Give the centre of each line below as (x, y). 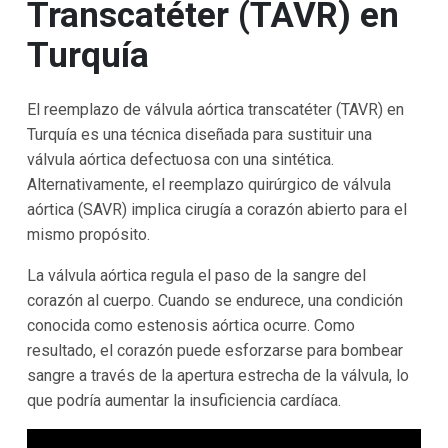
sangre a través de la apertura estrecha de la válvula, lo (217, 375)
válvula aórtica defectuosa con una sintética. (180, 159)
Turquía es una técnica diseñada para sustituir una (199, 134)
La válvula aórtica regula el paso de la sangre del (196, 275)
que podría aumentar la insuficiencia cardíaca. (183, 400)
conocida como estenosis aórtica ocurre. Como (190, 325)
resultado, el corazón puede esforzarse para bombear (214, 350)
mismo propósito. (88, 234)
